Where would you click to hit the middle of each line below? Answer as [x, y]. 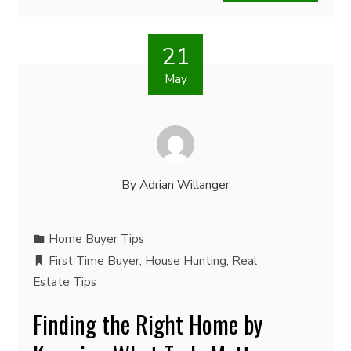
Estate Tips [65, 282]
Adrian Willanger [185, 185]
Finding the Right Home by [148, 324]
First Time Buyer [94, 261]
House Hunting [186, 261]
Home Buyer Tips [97, 239]
